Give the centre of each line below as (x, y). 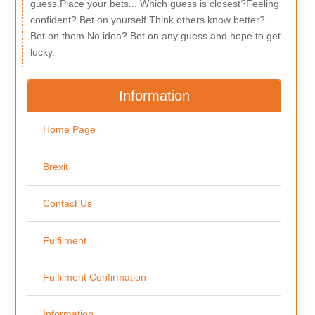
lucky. (42, 52)
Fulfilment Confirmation (94, 277)
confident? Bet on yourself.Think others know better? (147, 19)
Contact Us (67, 204)
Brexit (55, 166)
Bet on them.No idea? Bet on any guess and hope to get (155, 36)
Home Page (69, 130)
